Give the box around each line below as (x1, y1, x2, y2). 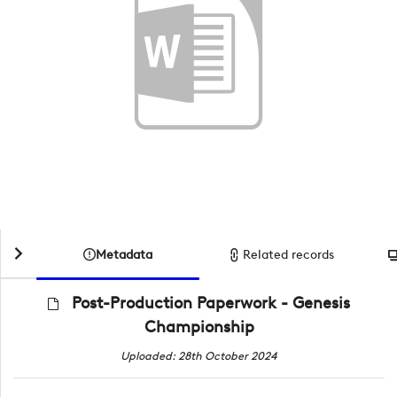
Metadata (96, 246, 152, 262)
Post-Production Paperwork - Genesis (71, 293, 350, 313)
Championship (144, 317, 254, 337)
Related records (243, 247, 335, 262)
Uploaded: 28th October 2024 (121, 349, 277, 362)
